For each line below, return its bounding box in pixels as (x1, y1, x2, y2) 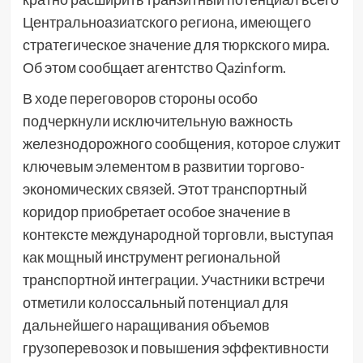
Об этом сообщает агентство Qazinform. (22, 58, 286, 76)
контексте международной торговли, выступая (22, 224, 334, 243)
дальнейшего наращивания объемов (22, 315, 270, 334)
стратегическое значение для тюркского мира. (22, 35, 330, 53)
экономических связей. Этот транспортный (22, 179, 307, 198)
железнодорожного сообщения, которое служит (22, 134, 340, 152)
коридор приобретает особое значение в (22, 202, 291, 220)
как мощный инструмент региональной (22, 247, 280, 266)
